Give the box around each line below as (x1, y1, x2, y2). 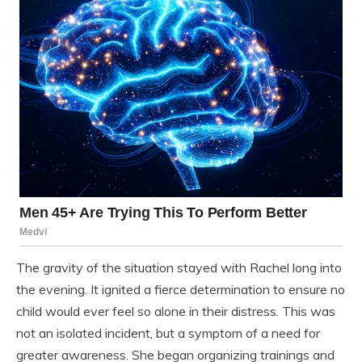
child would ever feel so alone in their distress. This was (16, 303, 335, 320)
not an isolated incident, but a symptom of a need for (16, 325, 320, 342)
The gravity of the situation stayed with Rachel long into (16, 259, 342, 276)
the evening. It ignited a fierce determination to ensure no (16, 281, 345, 298)
